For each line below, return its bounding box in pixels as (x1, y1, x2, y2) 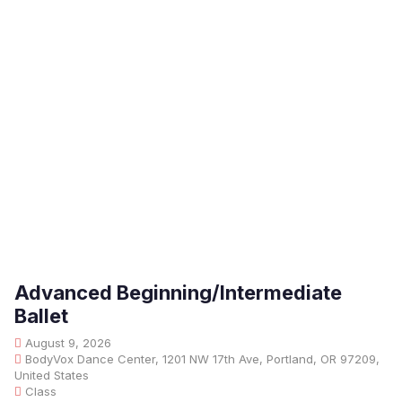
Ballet (14, 304, 68, 328)
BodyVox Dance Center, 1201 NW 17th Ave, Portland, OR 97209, (22, 352, 380, 366)
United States (14, 368, 89, 382)
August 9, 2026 (22, 336, 111, 350)
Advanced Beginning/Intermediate (14, 281, 342, 304)
